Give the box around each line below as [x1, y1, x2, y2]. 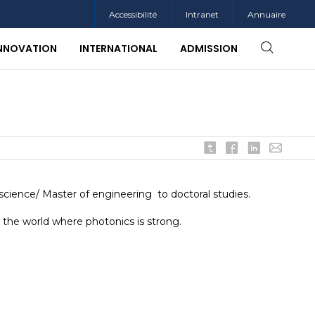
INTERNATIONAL [79, 41, 157, 56]
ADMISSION [180, 41, 238, 56]
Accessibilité [109, 9, 157, 20]
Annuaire [247, 9, 285, 20]
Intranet [186, 9, 219, 20]
